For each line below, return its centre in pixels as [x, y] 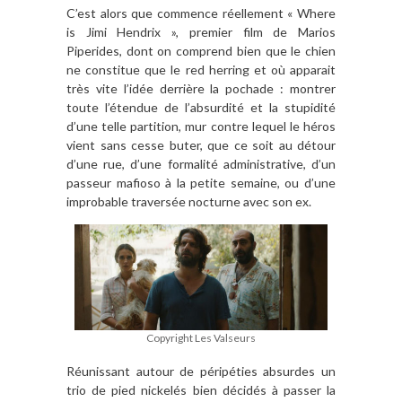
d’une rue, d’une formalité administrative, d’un [201, 163]
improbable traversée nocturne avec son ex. [189, 201]
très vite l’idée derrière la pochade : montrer [201, 88]
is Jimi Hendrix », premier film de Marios [201, 31]
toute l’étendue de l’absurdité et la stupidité [201, 107]
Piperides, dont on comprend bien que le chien [201, 50]
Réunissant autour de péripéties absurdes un [201, 371]
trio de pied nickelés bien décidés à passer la [201, 390]
